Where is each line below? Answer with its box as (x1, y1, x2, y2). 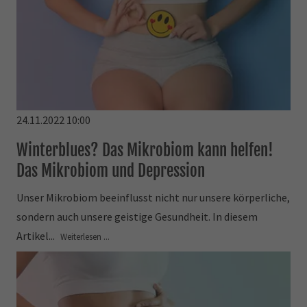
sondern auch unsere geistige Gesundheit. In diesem (16, 209, 258, 223)
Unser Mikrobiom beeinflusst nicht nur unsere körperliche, (16, 190, 291, 204)
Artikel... (16, 228, 58, 243)
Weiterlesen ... (60, 230, 110, 242)
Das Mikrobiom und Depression (16, 160, 206, 181)
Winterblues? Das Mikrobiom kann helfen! (16, 139, 274, 160)
